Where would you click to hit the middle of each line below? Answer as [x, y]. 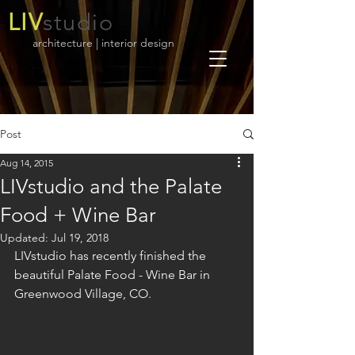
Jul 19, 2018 [80, 238]
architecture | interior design [103, 43]
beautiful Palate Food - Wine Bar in [114, 275]
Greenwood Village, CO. [84, 294]
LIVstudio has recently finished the [112, 256]
